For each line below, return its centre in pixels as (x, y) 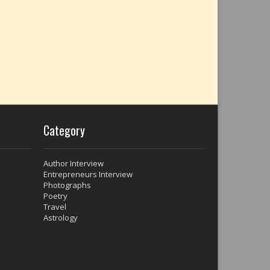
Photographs (67, 185)
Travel (55, 206)
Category (64, 130)
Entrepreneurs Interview (88, 174)
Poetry (55, 196)
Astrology (61, 217)
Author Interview (74, 163)
